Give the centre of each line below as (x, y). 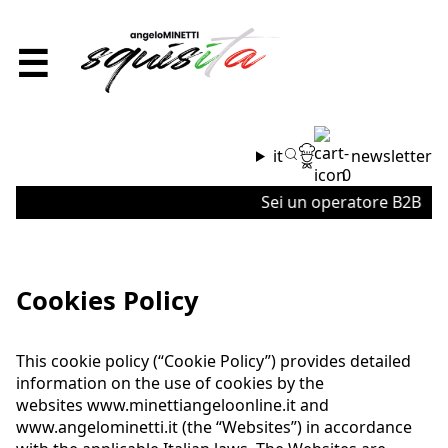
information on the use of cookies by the (170, 382)
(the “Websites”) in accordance (295, 426)
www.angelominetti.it (97, 426)
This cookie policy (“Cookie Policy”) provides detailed (213, 360)
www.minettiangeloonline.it (191, 404)
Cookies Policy (107, 300)
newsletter (391, 155)
